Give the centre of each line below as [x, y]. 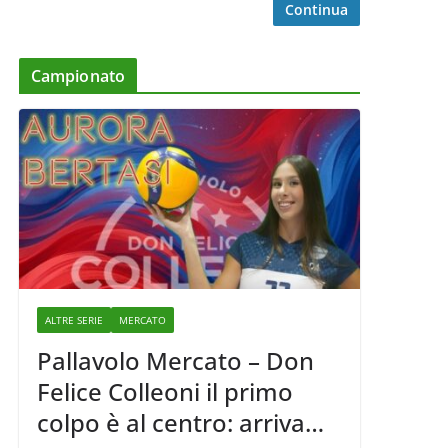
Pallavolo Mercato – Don [175, 360]
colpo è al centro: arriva [170, 422]
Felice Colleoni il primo [164, 391]
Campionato [78, 76]
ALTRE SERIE [73, 319]
